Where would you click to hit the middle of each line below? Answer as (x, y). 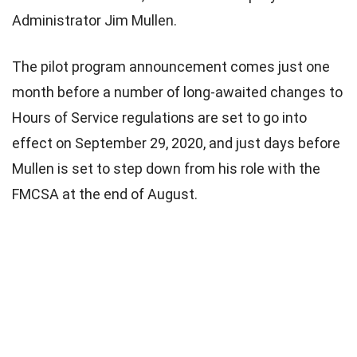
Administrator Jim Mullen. (94, 20)
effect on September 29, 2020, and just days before (176, 143)
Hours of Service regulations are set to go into (159, 117)
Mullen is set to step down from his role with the (166, 168)
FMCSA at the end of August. (105, 194)
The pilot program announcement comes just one (171, 66)
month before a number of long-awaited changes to (177, 92)
